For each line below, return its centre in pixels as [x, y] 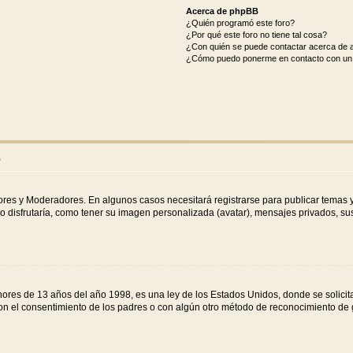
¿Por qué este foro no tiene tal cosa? [256, 35]
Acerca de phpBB [222, 11]
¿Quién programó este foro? [240, 23]
